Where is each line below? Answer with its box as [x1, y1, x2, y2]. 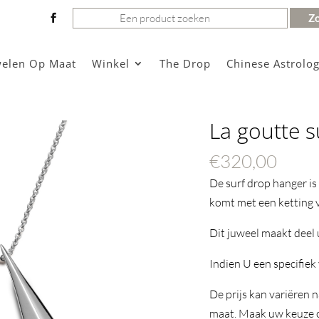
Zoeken [71, 5, 105, 18]
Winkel [91, 56, 130, 70]
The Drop [159, 56, 211, 70]
